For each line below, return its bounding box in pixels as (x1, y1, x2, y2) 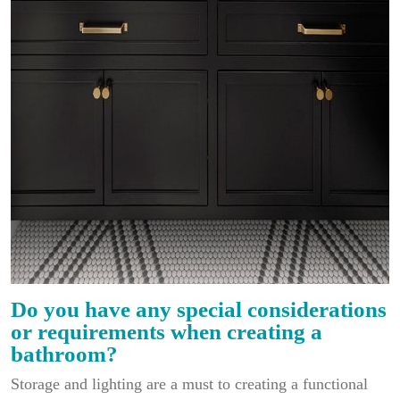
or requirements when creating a (11, 320, 322, 344)
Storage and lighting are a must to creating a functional (11, 375, 368, 393)
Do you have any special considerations (11, 297, 387, 321)
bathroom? (11, 342, 118, 366)
